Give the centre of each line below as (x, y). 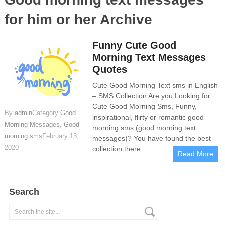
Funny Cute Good (135, 45)
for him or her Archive (78, 19)
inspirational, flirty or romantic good (148, 117)
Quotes (110, 69)
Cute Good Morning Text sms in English (155, 85)
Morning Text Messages (149, 57)
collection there (117, 149)
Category (46, 113)
